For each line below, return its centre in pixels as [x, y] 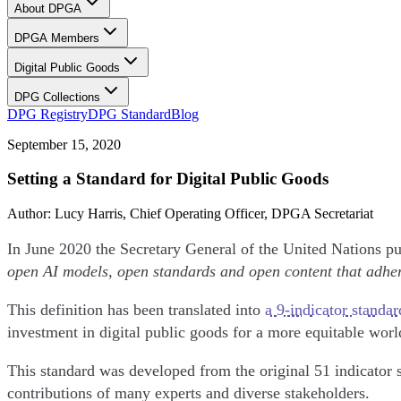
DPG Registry [47, 114]
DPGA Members [57, 38]
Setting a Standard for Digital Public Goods [168, 179]
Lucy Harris [89, 213]
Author [27, 213]
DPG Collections [57, 97]
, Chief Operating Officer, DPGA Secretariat [248, 213]
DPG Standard [129, 114]
